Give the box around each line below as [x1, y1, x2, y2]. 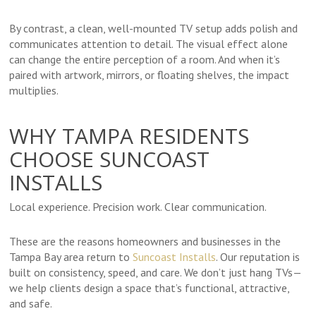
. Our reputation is [216, 250, 300, 265]
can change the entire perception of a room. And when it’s [9, 52, 281, 67]
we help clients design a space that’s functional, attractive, [9, 281, 290, 296]
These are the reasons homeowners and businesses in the [9, 234, 281, 249]
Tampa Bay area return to [9, 250, 133, 265]
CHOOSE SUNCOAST [9, 145, 210, 174]
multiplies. [9, 83, 59, 98]
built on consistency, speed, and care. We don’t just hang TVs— [9, 265, 303, 280]
